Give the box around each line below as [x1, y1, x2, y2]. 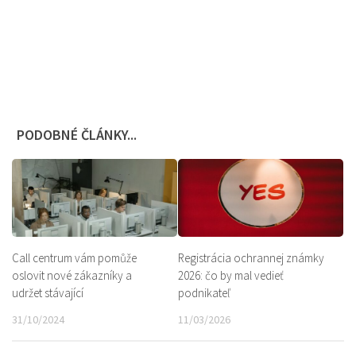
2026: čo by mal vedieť [178, 267, 284, 283]
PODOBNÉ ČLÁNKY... [17, 125, 137, 144]
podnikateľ [178, 284, 230, 300]
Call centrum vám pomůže [12, 250, 137, 265]
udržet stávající [12, 284, 83, 300]
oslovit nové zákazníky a [12, 267, 132, 283]
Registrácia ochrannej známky [178, 250, 324, 265]
